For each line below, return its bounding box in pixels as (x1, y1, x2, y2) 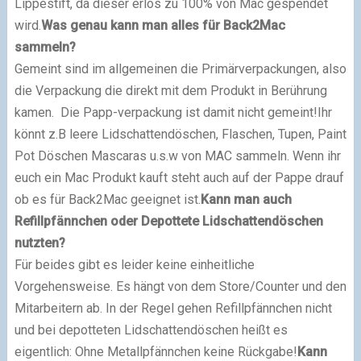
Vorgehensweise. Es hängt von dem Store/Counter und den (14, 278, 346, 294)
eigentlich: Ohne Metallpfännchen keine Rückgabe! (14, 343, 297, 359)
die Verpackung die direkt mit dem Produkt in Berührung (14, 82, 327, 98)
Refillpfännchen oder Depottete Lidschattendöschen (14, 213, 323, 229)
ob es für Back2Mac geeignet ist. (14, 191, 201, 207)
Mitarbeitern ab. (14, 300, 106, 316)
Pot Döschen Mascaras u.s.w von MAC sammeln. (14, 147, 293, 164)
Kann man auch (200, 191, 292, 207)
